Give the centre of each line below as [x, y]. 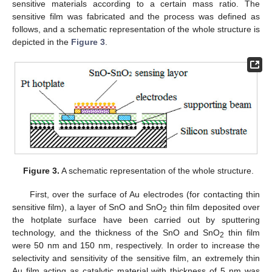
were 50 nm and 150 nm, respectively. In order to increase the [136, 245]
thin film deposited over [214, 207]
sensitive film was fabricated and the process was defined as [136, 16]
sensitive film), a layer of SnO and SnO [88, 207]
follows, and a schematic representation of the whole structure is [136, 29]
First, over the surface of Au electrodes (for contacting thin [144, 194]
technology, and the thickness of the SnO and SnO [116, 232]
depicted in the [42, 42]
